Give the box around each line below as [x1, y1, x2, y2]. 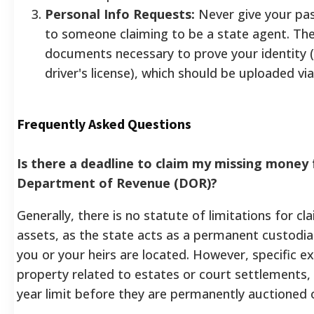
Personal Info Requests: [45, 5, 195, 22]
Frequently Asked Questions [17, 115, 191, 132]
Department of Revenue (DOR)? [17, 174, 217, 191]
